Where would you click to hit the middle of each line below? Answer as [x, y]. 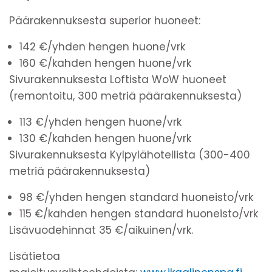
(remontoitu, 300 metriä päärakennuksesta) [125, 96]
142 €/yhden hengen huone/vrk [104, 46]
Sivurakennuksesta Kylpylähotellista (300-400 [130, 155]
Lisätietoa [35, 256]
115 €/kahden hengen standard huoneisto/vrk [139, 213]
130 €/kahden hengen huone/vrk [105, 138]
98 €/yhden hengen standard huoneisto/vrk [138, 197]
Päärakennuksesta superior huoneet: [105, 20]
